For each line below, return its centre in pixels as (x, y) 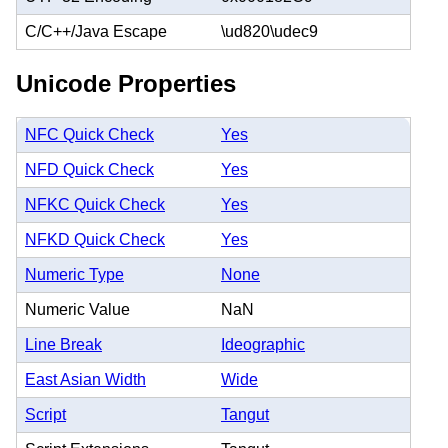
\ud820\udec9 (269, 31)
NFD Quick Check (89, 170)
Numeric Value (77, 310)
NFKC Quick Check (95, 205)
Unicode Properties (126, 83)
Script (45, 415)
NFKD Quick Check (95, 240)
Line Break (63, 345)
